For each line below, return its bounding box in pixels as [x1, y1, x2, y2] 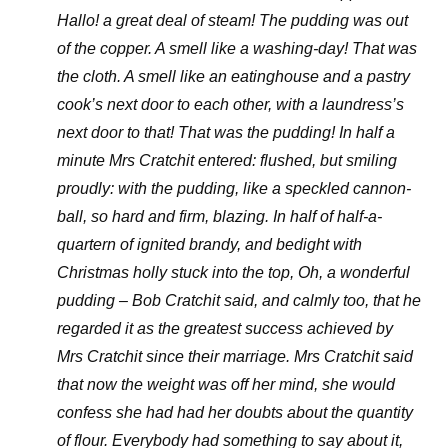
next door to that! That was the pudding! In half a [56, 124, 395, 141]
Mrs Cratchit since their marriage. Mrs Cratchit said [56, 348, 413, 365]
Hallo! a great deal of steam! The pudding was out [56, 12, 408, 29]
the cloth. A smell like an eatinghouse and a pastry [56, 68, 410, 85]
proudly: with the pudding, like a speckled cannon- [56, 180, 411, 197]
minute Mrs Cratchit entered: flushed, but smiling [56, 152, 397, 169]
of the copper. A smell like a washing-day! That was [56, 40, 417, 57]
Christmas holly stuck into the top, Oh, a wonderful [56, 264, 410, 281]
